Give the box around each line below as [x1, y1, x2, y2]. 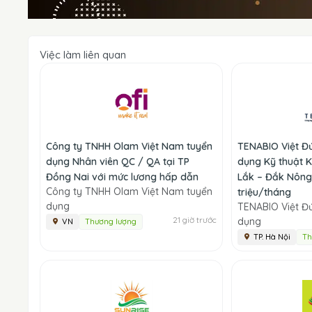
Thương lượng [85, 216, 136, 226]
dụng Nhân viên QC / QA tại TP [46, 155, 189, 168]
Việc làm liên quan [40, 47, 126, 61]
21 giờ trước [173, 214, 217, 225]
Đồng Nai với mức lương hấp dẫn [46, 170, 198, 183]
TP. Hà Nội [253, 231, 291, 242]
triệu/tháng [237, 185, 292, 198]
